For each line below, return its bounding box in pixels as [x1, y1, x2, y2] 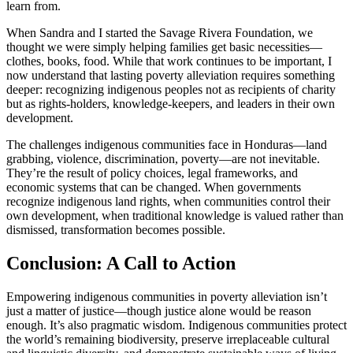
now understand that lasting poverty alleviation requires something [6, 69, 335, 83]
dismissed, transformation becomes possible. [6, 223, 225, 237]
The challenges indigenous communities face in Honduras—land [6, 138, 327, 152]
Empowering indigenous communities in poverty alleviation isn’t [6, 290, 327, 304]
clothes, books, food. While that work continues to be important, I [6, 54, 332, 69]
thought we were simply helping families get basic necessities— [6, 40, 322, 54]
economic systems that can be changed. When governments [6, 180, 301, 195]
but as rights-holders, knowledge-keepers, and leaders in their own [6, 97, 335, 111]
